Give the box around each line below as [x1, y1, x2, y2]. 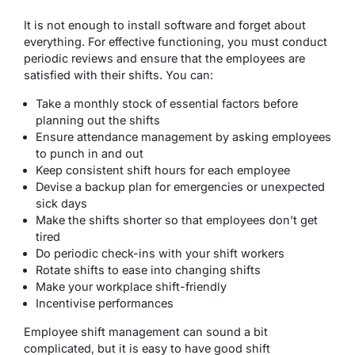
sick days [36, 197, 87, 211]
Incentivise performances [36, 296, 174, 311]
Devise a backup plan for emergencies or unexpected [36, 180, 325, 194]
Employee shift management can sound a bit [24, 325, 268, 339]
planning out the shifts [36, 113, 160, 128]
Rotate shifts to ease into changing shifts [36, 263, 261, 277]
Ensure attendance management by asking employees [36, 130, 331, 144]
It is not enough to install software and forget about [24, 18, 306, 32]
